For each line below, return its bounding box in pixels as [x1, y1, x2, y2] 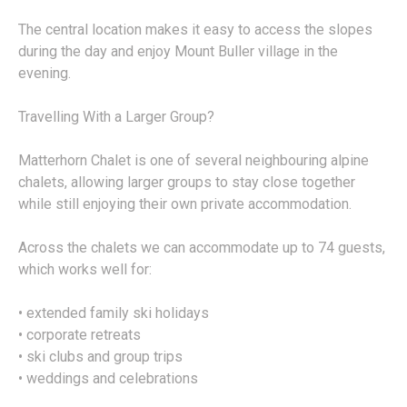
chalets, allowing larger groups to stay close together [18, 174, 355, 192]
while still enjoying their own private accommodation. [18, 195, 352, 213]
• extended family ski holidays [18, 304, 209, 323]
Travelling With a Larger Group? [18, 108, 214, 126]
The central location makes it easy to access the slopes [18, 21, 372, 39]
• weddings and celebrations [18, 370, 198, 388]
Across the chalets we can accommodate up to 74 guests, [18, 239, 385, 257]
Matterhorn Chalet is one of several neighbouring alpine [18, 152, 369, 170]
